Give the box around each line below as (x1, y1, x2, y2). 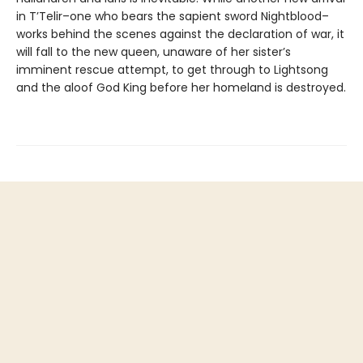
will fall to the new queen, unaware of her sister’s (16, 43, 291, 60)
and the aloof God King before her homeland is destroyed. (16, 79, 346, 96)
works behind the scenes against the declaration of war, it (16, 25, 344, 42)
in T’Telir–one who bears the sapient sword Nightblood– (16, 7, 329, 24)
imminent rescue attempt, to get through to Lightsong (16, 61, 328, 78)
